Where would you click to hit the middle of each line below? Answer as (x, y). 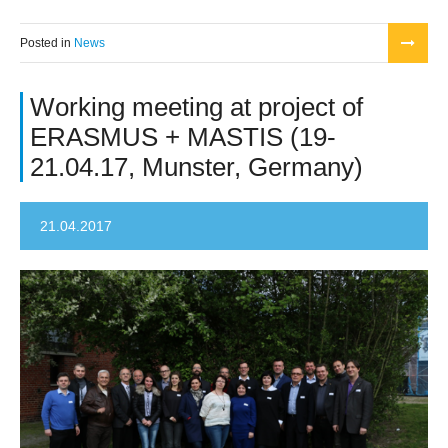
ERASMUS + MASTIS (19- (183, 137)
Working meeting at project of (196, 107)
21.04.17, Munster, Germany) (196, 167)
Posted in (47, 42)
